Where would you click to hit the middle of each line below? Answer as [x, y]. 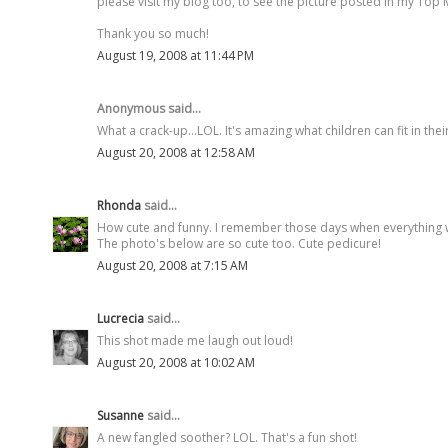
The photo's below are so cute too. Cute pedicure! [239, 243]
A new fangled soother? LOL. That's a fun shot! [227, 437]
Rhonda [119, 205]
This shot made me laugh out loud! [195, 340]
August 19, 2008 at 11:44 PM [175, 55]
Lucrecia [120, 318]
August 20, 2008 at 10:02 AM [176, 362]
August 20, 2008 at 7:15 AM [172, 265]
